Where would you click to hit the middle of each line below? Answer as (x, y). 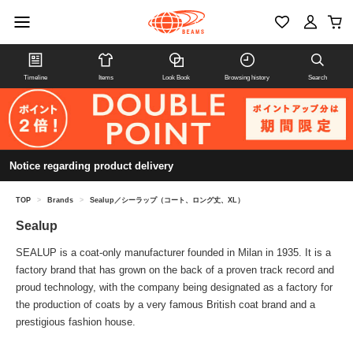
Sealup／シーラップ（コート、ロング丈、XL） (167, 201)
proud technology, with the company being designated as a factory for (174, 288)
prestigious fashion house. (76, 322)
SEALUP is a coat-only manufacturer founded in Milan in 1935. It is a (173, 253)
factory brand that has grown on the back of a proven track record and (175, 270)
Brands (60, 201)
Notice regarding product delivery (91, 166)
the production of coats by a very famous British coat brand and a (165, 305)
